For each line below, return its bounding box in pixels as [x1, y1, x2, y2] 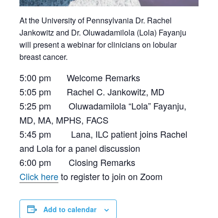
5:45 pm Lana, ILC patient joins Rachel [19, 127, 187, 140]
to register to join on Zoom [58, 169, 163, 182]
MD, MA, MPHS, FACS [19, 113, 109, 126]
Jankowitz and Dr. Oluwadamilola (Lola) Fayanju [19, 26, 186, 38]
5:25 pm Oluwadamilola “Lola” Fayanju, [19, 99, 186, 112]
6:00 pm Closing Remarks [19, 155, 135, 168]
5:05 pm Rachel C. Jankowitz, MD [19, 85, 164, 98]
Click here [19, 169, 58, 182]
